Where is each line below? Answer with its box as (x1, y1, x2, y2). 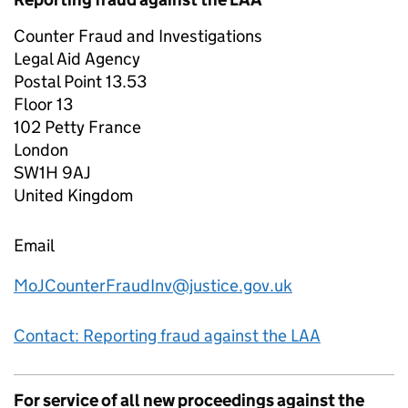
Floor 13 (14, 93, 73, 115)
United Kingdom (14, 184, 133, 206)
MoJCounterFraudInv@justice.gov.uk (14, 274, 292, 296)
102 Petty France (14, 116, 141, 138)
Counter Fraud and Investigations (14, 25, 262, 46)
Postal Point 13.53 (14, 70, 147, 92)
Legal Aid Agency (14, 47, 140, 69)
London (14, 138, 68, 160)
